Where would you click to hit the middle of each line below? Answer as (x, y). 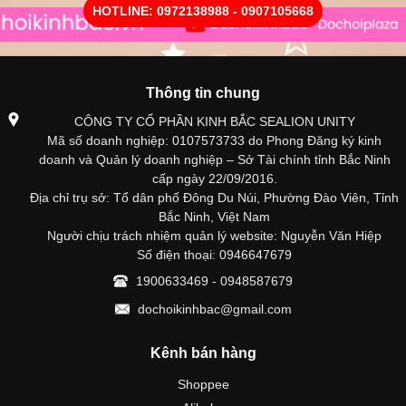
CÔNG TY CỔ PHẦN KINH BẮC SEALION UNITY (214, 121)
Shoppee (203, 384)
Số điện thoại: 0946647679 (214, 254)
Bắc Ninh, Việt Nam (214, 216)
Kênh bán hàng (203, 353)
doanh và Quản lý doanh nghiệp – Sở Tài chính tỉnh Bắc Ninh (214, 159)
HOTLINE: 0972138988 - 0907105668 (203, 10)
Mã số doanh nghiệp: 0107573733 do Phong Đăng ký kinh (214, 140)
